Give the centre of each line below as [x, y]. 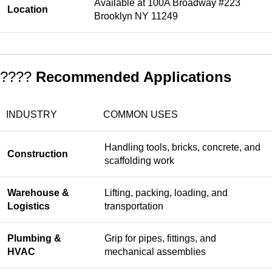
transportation [134, 206]
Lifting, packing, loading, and [166, 193]
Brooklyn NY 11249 [136, 16]
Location [28, 10]
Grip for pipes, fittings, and [160, 239]
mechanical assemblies [155, 252]
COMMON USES [141, 115]
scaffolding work [139, 161]
